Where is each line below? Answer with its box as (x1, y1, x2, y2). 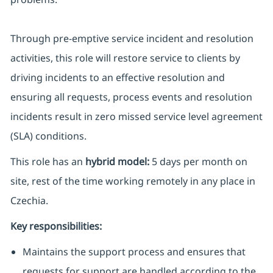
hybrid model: (85, 155, 149, 169)
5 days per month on (149, 155, 247, 169)
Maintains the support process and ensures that (22, 245, 246, 259)
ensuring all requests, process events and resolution (10, 90, 252, 104)
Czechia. (10, 194, 48, 208)
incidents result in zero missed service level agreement (10, 110, 263, 124)
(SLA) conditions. (10, 129, 87, 143)
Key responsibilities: (10, 219, 102, 233)
